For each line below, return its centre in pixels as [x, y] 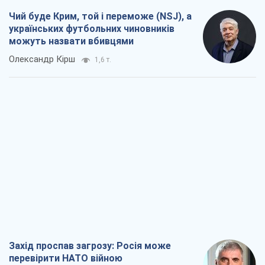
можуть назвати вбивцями [71, 41]
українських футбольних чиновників [92, 29]
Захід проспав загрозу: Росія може [90, 246]
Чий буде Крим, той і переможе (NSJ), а [100, 17]
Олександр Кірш [42, 59]
